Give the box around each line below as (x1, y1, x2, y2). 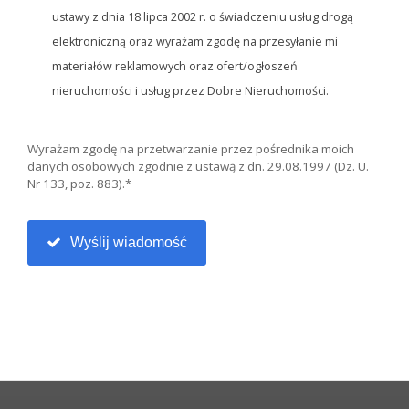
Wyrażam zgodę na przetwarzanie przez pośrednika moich (27, 140, 354, 157)
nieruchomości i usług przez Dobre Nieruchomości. (52, 83, 329, 100)
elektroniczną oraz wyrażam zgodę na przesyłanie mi (52, 34, 338, 50)
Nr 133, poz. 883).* (27, 174, 131, 192)
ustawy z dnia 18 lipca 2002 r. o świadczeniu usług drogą (52, 9, 353, 26)
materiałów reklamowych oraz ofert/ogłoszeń (52, 58, 298, 75)
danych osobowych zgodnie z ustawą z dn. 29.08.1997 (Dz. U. (27, 157, 369, 174)
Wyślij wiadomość (67, 234, 187, 250)
